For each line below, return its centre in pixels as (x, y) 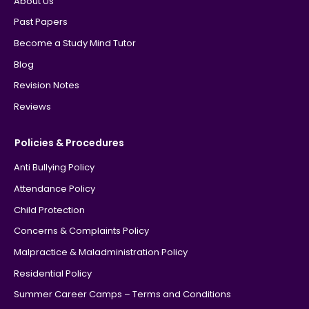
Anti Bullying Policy (54, 168)
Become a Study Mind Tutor (74, 43)
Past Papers (40, 22)
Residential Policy (52, 273)
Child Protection (49, 210)
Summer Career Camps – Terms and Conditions (122, 295)
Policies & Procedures (69, 143)
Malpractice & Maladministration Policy (100, 252)
